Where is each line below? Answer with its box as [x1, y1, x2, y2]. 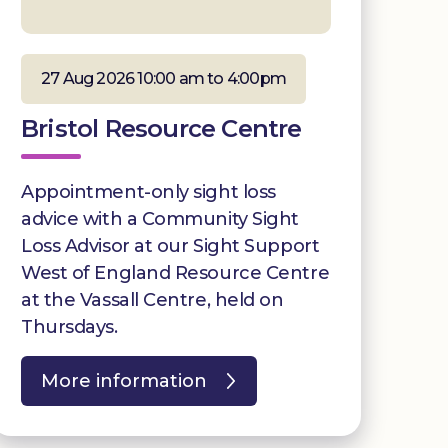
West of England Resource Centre [21, 261, 330, 284]
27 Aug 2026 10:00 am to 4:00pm [41, 68, 286, 88]
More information [41, 369, 207, 392]
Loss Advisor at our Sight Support [21, 234, 320, 257]
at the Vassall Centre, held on [21, 288, 284, 311]
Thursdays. [21, 315, 118, 338]
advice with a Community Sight [21, 207, 299, 230]
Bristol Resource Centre [21, 113, 302, 143]
